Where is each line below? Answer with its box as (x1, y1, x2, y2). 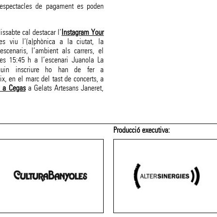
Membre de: (113, 125, 148, 135)
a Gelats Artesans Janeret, (25, 83, 104, 93)
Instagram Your (62, 28, 104, 37)
